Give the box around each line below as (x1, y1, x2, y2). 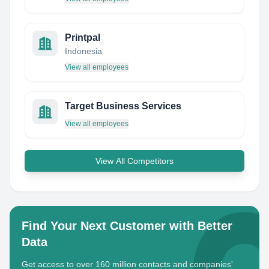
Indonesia (65, 46, 102, 56)
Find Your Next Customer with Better (22, 219, 232, 232)
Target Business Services (65, 101, 181, 111)
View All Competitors (95, 156, 174, 166)
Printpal (65, 32, 100, 43)
